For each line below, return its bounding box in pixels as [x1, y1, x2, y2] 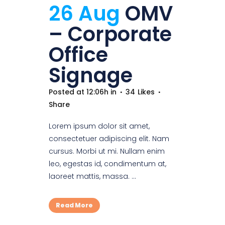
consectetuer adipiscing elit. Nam [49, 133, 169, 144]
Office [49, 40, 108, 69]
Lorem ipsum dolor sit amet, [49, 121, 150, 131]
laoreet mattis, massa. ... [49, 171, 136, 181]
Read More [56, 200, 93, 209]
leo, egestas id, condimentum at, [49, 158, 166, 169]
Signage [49, 61, 133, 89]
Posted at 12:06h [49, 86, 108, 97]
